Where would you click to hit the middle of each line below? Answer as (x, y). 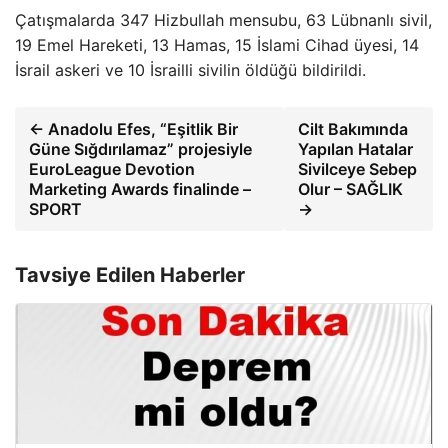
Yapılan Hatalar (355, 149)
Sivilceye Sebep (357, 169)
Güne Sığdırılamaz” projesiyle (140, 149)
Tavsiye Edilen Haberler (130, 275)
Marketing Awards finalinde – (140, 189)
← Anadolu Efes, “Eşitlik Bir (133, 129)
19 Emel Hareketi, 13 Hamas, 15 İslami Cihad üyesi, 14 (217, 45)
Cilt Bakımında (352, 129)
